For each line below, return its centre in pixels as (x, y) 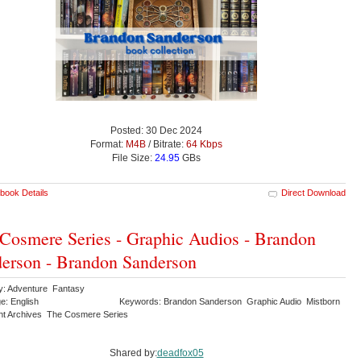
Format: (108, 144)
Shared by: (133, 353)
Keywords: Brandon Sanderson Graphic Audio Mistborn (231, 301)
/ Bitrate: (166, 144)
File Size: (133, 158)
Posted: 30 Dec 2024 (156, 130)
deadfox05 (180, 353)
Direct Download (313, 192)
